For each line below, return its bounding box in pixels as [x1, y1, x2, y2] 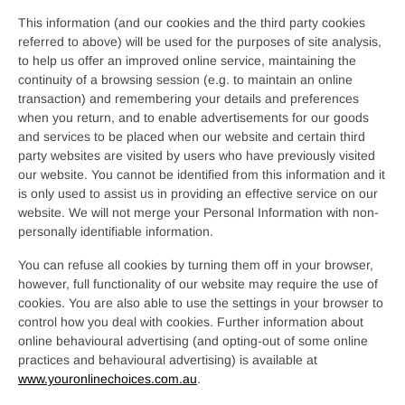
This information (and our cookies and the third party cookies [18, 15, 365, 30]
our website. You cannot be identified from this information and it [18, 167, 385, 182]
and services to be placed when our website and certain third [18, 129, 365, 144]
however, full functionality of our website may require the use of [18, 277, 378, 291]
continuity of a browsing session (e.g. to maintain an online [18, 72, 353, 87]
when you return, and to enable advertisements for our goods [18, 110, 369, 125]
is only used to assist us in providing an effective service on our [18, 186, 378, 201]
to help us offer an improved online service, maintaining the [18, 53, 356, 68]
